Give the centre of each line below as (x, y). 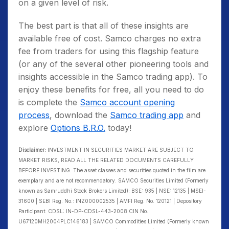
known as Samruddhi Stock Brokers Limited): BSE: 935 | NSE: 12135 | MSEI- (112, 190)
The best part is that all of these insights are (104, 25)
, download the (80, 115)
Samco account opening (127, 102)
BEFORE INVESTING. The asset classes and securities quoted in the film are (112, 170)
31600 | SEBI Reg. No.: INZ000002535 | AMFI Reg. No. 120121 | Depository (110, 201)
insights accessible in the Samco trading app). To (113, 76)
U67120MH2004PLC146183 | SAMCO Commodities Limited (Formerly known (114, 221)
